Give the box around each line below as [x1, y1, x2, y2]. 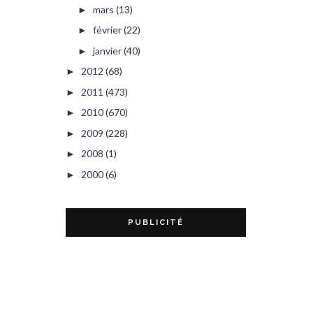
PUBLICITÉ [128, 217, 184, 227]
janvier [92, 44, 122, 57]
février [92, 24, 122, 36]
